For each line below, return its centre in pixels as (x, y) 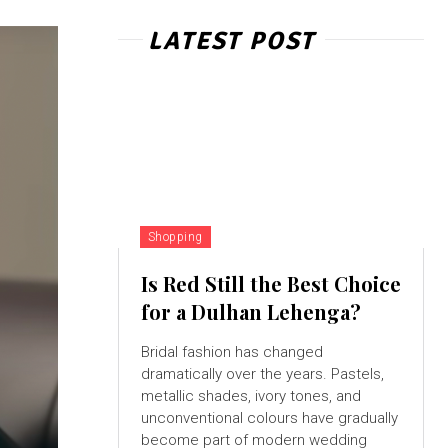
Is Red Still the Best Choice (270, 284)
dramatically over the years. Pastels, (262, 374)
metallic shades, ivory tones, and (250, 396)
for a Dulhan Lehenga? (250, 312)
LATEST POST (231, 41)
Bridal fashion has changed (231, 352)
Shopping (175, 237)
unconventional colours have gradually (269, 418)
